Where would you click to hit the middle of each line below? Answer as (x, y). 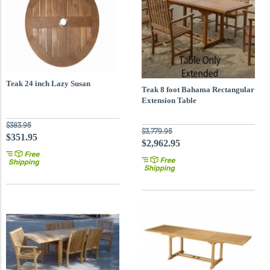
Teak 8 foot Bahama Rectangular (198, 89)
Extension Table (169, 100)
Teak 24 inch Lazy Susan (48, 83)
